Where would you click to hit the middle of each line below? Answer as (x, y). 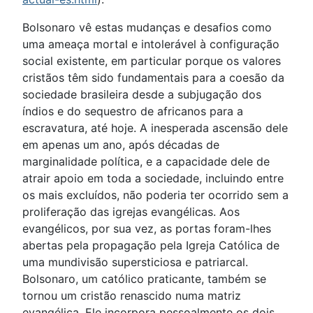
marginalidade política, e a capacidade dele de (146, 162)
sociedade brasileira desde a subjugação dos (142, 95)
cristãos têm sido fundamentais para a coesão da (153, 78)
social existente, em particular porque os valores (152, 61)
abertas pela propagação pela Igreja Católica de (151, 246)
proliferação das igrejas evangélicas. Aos (131, 212)
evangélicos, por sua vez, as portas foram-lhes (147, 229)
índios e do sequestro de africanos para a (133, 111)
